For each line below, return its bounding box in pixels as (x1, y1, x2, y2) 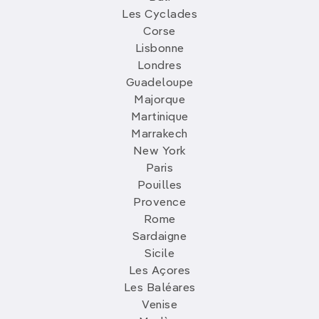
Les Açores (128, 266, 191, 278)
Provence (133, 197, 186, 209)
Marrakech (131, 129, 188, 141)
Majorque (134, 95, 185, 107)
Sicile (145, 249, 174, 261)
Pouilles (137, 180, 182, 192)
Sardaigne (132, 231, 187, 244)
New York (132, 146, 187, 158)
